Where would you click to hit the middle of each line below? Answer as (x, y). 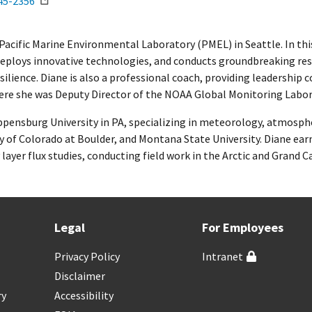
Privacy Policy (87, 256)
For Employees (242, 227)
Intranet (222, 256)
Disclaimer (80, 276)
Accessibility (84, 295)
